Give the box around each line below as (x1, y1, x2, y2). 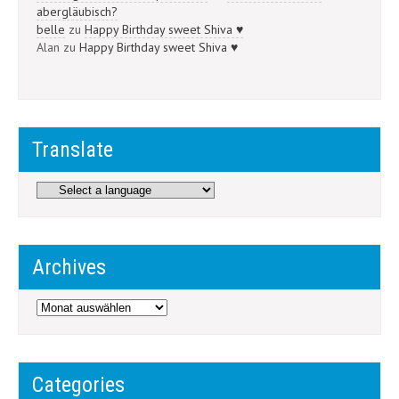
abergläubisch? (37, 4, 118, 20)
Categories (32, 372, 125, 397)
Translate (32, 137, 113, 162)
